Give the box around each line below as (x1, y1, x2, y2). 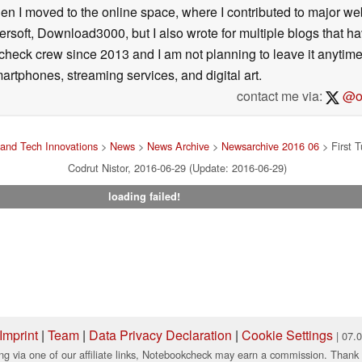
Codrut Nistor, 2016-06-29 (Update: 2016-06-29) (67, 159, 287, 175)
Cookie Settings (242, 325, 333, 344)
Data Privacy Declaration (89, 325, 232, 344)
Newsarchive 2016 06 (221, 137, 319, 154)
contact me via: (236, 86, 326, 105)
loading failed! (107, 188, 180, 204)
